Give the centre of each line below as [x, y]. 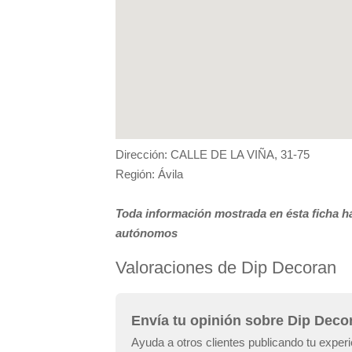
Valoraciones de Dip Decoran [226, 267]
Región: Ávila [149, 174]
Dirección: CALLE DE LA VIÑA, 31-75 [213, 154]
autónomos [147, 233]
